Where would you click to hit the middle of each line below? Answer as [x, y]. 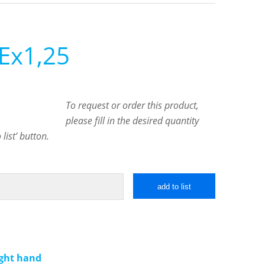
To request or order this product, [132, 106]
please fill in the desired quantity [132, 121]
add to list [174, 187]
